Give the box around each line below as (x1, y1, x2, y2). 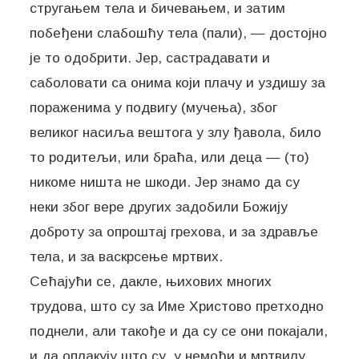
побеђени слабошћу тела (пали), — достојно (30, 25, 328, 42)
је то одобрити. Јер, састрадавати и (30, 50, 271, 67)
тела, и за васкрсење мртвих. (30, 248, 224, 265)
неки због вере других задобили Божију (30, 199, 288, 216)
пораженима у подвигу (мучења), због (30, 99, 278, 116)
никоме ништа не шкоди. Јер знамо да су (30, 174, 301, 191)
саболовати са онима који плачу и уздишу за (30, 75, 326, 91)
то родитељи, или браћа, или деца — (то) (30, 149, 310, 166)
